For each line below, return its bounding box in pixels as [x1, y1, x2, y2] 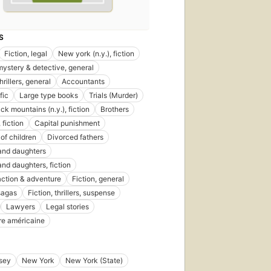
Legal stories [46, 201, 89, 211]
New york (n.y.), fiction [58, 48, 134, 58]
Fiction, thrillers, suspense [28, 188, 115, 197]
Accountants [62, 76, 105, 86]
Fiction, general [72, 174, 124, 183]
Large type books [19, 90, 78, 100]
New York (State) [65, 255, 123, 265]
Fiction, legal [4, 48, 47, 58]
